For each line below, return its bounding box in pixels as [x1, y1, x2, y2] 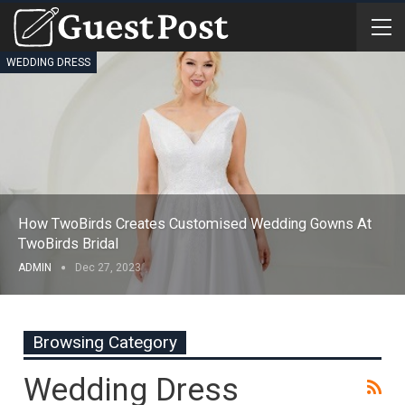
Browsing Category [33, 331, 178, 353]
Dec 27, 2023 [75, 260, 141, 274]
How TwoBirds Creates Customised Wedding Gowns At [18, 214, 372, 232]
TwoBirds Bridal [18, 234, 118, 252]
